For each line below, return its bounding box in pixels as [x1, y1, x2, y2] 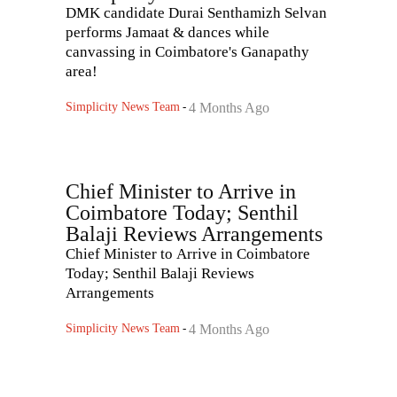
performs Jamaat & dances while [66, 24, 269, 42]
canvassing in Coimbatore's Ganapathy [66, 43, 309, 61]
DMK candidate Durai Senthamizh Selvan [66, 4, 327, 22]
